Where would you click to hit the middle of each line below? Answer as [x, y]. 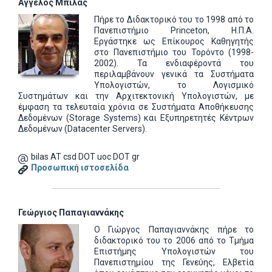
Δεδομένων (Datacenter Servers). [83, 129]
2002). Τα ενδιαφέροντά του [174, 63]
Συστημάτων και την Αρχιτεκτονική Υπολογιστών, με [136, 96]
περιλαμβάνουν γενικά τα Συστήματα [174, 74]
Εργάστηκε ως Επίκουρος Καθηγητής [174, 41]
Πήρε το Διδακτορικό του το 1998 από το [174, 19]
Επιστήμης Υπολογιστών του [174, 251]
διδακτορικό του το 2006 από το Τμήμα [174, 240]
